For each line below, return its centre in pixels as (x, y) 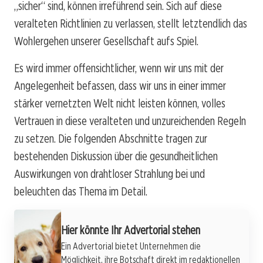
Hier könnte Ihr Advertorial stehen (131, 230)
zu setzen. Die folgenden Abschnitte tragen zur (111, 138)
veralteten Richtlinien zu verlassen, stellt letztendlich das (131, 23)
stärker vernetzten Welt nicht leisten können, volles (120, 103)
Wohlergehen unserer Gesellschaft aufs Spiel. (106, 41)
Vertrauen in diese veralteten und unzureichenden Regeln (130, 121)
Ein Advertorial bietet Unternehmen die (131, 246)
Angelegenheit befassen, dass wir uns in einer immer (120, 85)
